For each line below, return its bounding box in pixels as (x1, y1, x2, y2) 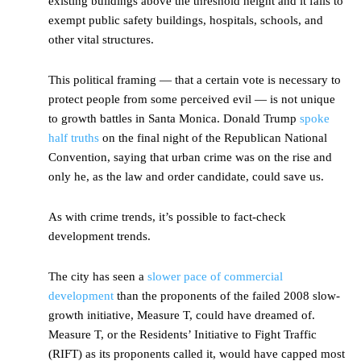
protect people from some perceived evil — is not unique (48, 93, 335, 106)
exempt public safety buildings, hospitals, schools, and (48, 14, 323, 27)
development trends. (48, 230, 151, 243)
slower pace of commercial (147, 270, 283, 284)
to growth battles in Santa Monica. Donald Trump (48, 112, 300, 126)
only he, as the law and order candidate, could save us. (48, 170, 324, 184)
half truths (48, 131, 99, 145)
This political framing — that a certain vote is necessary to (48, 73, 341, 87)
